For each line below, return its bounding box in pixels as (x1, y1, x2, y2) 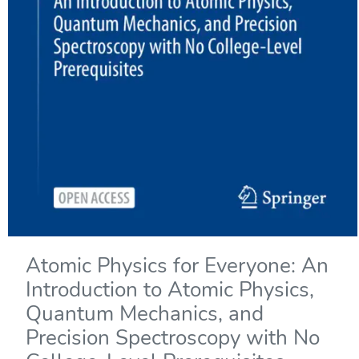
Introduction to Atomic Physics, (25, 276, 314, 305)
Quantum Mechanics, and (25, 300, 264, 329)
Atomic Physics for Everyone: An (25, 252, 329, 280)
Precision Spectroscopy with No (25, 324, 320, 353)
